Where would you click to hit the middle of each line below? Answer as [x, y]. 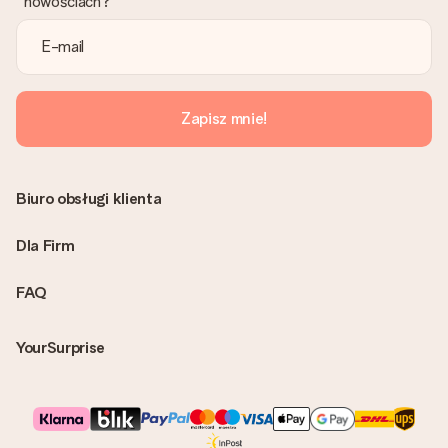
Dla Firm [45, 245]
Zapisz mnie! [224, 118]
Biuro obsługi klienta [89, 198]
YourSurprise [61, 347]
